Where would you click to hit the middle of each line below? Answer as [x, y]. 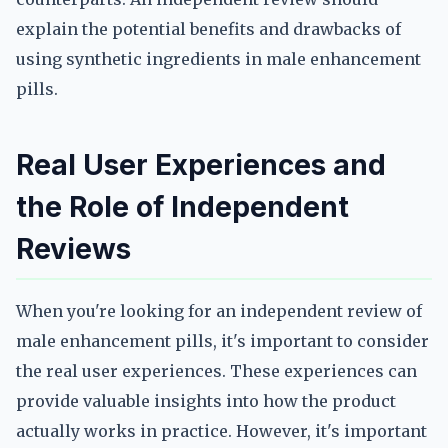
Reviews [73, 249]
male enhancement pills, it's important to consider [222, 341]
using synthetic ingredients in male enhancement [218, 59]
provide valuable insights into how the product [206, 401]
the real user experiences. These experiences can [216, 371]
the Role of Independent [182, 207]
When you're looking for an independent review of [219, 311]
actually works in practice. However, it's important [221, 431]
